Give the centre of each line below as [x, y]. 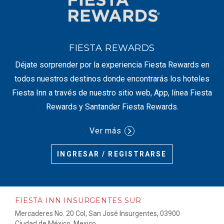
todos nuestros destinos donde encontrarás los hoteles [112, 79]
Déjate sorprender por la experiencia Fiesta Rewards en [112, 65]
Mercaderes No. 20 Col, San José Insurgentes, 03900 [97, 214]
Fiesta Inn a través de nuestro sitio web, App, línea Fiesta [112, 93]
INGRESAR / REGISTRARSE [112, 154]
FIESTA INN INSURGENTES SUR [78, 201]
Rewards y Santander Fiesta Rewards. [112, 107]
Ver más [105, 131]
